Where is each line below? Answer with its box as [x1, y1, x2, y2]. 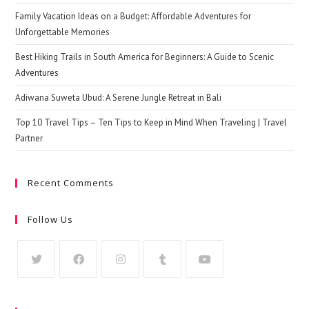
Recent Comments [28, 176, 114, 189]
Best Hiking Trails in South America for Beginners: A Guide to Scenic [15, 50, 275, 63]
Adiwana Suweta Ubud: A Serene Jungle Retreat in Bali [15, 91, 222, 103]
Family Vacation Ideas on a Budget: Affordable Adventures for [15, 10, 252, 22]
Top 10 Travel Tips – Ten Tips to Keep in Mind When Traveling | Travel [15, 116, 288, 128]
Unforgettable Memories [15, 26, 110, 38]
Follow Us [28, 212, 74, 226]
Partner [15, 132, 43, 144]
